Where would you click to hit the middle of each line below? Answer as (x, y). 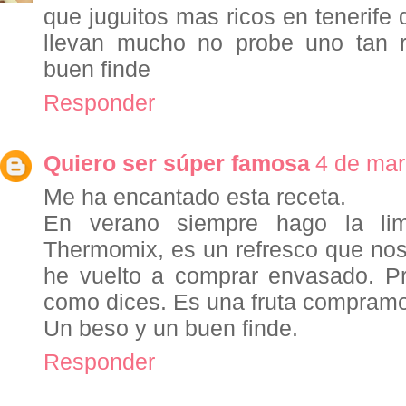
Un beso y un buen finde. (171, 329)
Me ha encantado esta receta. (195, 197)
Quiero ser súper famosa (177, 164)
